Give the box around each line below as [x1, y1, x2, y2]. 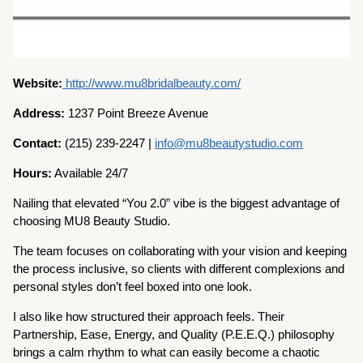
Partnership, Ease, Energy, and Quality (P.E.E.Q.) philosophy [13, 327, 335, 341]
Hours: [13, 165, 53, 180]
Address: [13, 105, 66, 120]
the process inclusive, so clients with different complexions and [13, 261, 345, 275]
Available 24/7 [52, 165, 129, 180]
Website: [13, 75, 63, 90]
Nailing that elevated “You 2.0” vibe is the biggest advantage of [13, 195, 340, 210]
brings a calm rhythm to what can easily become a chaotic [13, 344, 321, 359]
